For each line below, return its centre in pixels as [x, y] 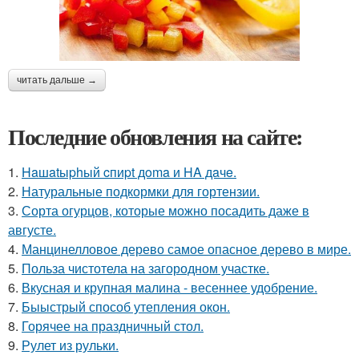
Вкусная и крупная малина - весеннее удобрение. [169, 287]
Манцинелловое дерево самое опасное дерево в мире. [186, 248]
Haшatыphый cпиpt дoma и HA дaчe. [129, 171]
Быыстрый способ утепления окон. [126, 306]
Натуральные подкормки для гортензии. [141, 191]
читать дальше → [57, 80]
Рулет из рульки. [70, 345]
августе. [32, 229]
